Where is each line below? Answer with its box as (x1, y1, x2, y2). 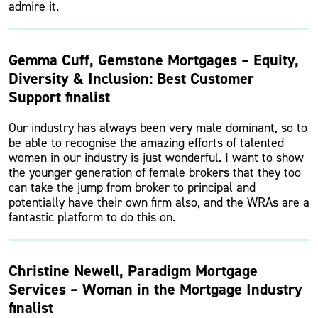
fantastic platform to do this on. (9, 209, 175, 226)
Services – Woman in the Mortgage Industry (9, 279, 302, 300)
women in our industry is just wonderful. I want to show (9, 149, 304, 166)
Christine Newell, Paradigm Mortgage (9, 261, 258, 281)
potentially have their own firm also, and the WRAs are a (9, 194, 309, 211)
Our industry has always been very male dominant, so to (9, 119, 307, 136)
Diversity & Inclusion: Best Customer (9, 68, 254, 89)
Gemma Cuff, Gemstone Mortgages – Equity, (9, 50, 299, 70)
